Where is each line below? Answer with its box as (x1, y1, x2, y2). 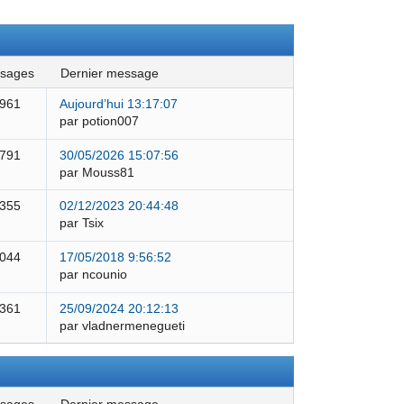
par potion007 (59, 115, 139, 129)
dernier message (69, 66, 159, 80)
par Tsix (59, 216, 104, 231)
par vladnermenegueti (59, 318, 185, 333)
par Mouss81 (59, 165, 134, 179)
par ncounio (59, 268, 127, 282)
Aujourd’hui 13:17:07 (59, 97, 178, 112)
